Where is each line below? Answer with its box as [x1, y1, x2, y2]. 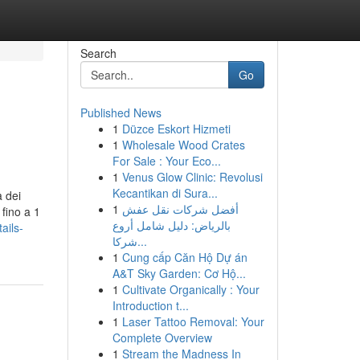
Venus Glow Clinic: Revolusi [121, 169, 263, 185]
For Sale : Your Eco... [112, 153, 221, 169]
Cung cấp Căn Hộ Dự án [121, 249, 247, 265]
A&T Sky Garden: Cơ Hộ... [112, 265, 246, 281]
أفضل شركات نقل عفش [121, 201, 239, 217]
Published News [80, 104, 162, 121]
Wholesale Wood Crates [121, 137, 245, 153]
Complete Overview [112, 329, 212, 346]
